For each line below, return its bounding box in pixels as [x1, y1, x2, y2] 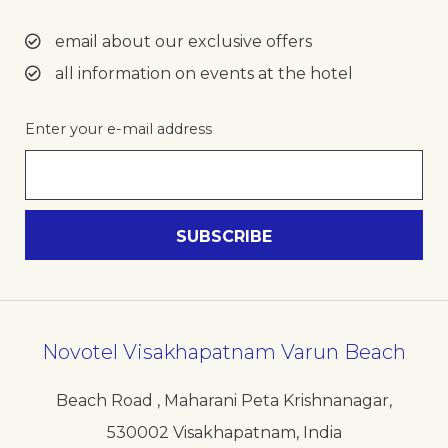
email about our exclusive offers [51, 32, 312, 52]
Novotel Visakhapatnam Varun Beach [42, 339, 406, 364]
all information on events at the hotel [51, 64, 353, 84]
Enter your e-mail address [25, 120, 212, 139]
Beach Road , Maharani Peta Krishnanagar [56, 390, 389, 410]
